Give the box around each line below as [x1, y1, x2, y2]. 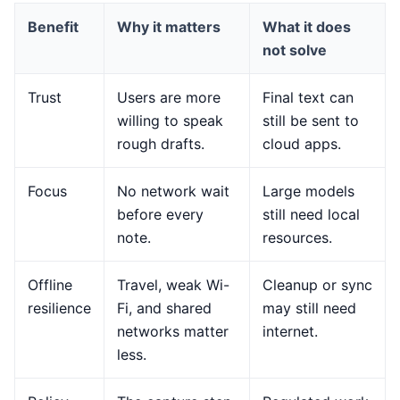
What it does [262, 17, 351, 36]
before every [117, 204, 204, 223]
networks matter [117, 321, 229, 340]
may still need [262, 298, 356, 317]
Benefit [28, 17, 79, 36]
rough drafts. [117, 134, 204, 153]
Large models [262, 181, 354, 200]
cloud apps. [262, 134, 341, 153]
